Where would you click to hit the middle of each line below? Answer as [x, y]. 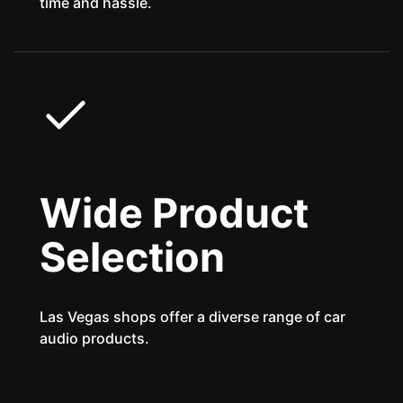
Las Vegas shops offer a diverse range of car [193, 316]
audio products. [95, 338]
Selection [133, 256]
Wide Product [175, 212]
